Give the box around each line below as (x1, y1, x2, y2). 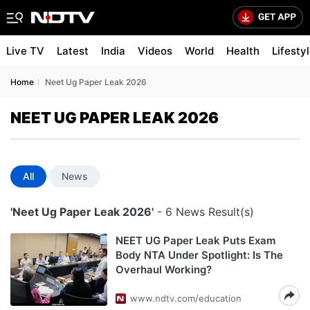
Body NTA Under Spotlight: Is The (116, 248, 283, 262)
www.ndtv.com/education (130, 293, 241, 304)
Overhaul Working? (116, 263, 212, 276)
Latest (57, 44, 89, 57)
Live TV (6, 44, 44, 57)
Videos (138, 44, 172, 57)
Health (226, 44, 259, 57)
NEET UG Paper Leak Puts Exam (116, 234, 275, 247)
